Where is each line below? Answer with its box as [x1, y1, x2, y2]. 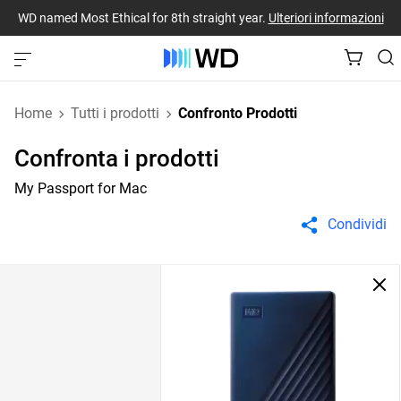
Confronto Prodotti [178, 105, 297, 122]
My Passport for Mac [14, 180, 147, 197]
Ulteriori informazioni [268, 10, 384, 25]
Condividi [328, 216, 387, 233]
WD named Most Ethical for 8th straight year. [17, 10, 269, 25]
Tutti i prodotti [71, 105, 159, 122]
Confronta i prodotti [14, 145, 219, 172]
